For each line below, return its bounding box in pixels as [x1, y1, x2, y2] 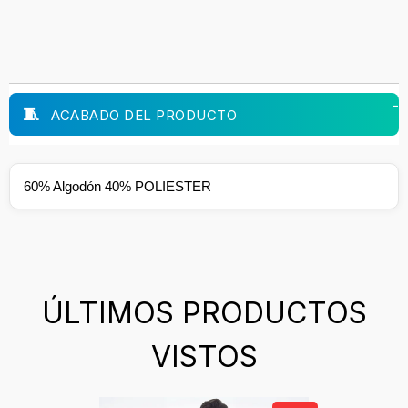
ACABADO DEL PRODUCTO [46, 106, 237, 124]
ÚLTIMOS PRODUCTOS [41, 294, 367, 331]
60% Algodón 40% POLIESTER [24, 178, 211, 194]
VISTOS [150, 338, 258, 374]
